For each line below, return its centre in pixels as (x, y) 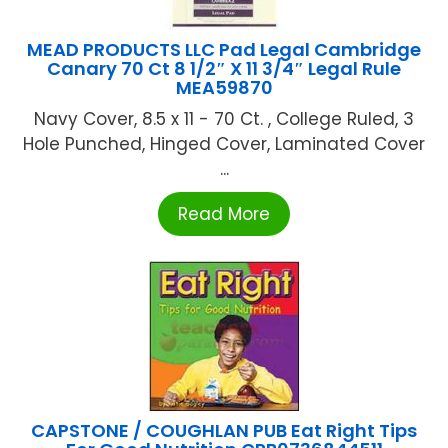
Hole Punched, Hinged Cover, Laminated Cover (224, 143)
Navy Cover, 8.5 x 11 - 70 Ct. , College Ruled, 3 (224, 118)
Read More (224, 213)
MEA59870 (224, 87)
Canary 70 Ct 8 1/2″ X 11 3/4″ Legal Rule (224, 68)
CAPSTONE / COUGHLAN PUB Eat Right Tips (224, 430)
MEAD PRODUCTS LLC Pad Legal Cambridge (224, 49)
